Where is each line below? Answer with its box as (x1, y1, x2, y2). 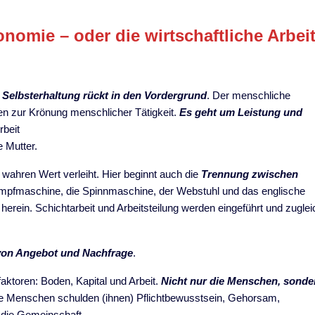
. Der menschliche (207, 89, 291, 101)
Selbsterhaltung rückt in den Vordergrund (2, 89, 207, 101)
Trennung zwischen (201, 167, 299, 180)
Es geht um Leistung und (179, 105, 303, 118)
